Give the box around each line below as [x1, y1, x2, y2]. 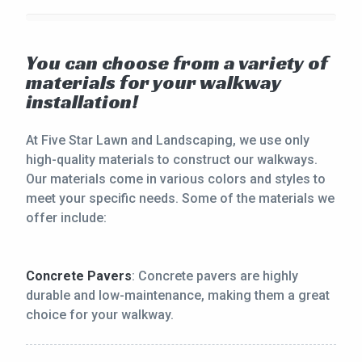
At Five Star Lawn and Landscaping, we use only [26, 133, 309, 149]
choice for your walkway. [26, 307, 174, 323]
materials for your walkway [26, 70, 281, 95]
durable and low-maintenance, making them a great [26, 288, 330, 304]
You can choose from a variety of [26, 51, 328, 76]
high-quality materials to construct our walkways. [26, 152, 318, 168]
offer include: [26, 210, 107, 226]
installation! [26, 90, 138, 115]
